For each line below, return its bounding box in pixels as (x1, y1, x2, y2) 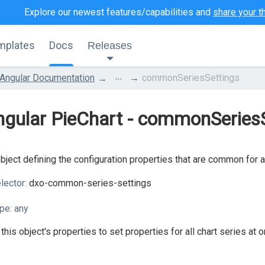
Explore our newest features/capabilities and (24, 7, 213, 18)
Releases (88, 40, 132, 51)
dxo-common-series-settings (27, 177, 151, 189)
